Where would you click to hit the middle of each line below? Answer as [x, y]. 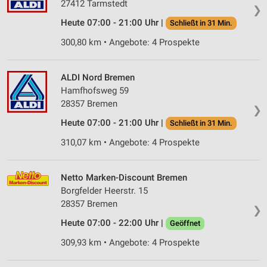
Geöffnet [185, 223]
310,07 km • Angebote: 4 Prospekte [130, 143]
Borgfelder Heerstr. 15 [104, 191]
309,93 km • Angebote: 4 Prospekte [130, 243]
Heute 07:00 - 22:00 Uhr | [113, 223]
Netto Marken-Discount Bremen [124, 178]
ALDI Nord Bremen [98, 78]
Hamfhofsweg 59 [95, 91]
